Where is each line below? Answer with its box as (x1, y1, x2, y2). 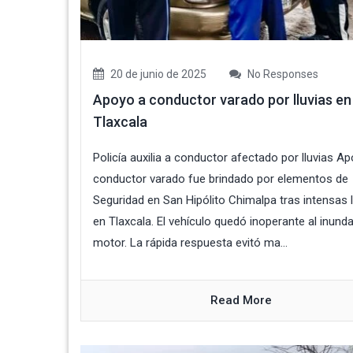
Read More (210, 293, 273, 308)
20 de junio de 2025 (108, 68, 206, 81)
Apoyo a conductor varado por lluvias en (93, 91, 351, 109)
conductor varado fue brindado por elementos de (93, 172, 348, 187)
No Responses (245, 68, 318, 81)
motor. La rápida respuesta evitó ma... (93, 236, 288, 251)
